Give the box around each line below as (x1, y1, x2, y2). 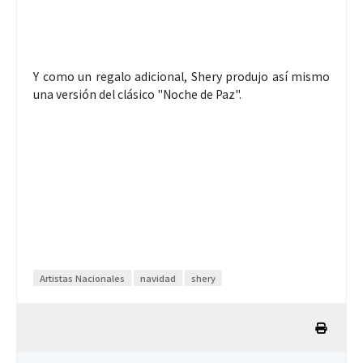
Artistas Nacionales (40, 271, 125, 284)
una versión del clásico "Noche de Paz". (33, 85, 241, 102)
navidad (140, 271, 176, 284)
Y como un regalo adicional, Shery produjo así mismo (33, 67, 330, 84)
